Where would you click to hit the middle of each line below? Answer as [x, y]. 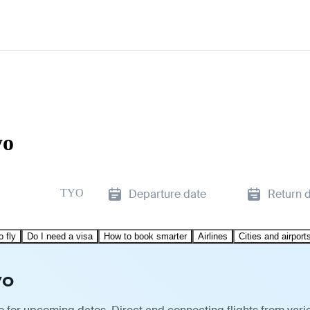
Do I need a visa [60, 236]
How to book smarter [145, 236]
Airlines [213, 236]
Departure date [167, 194]
